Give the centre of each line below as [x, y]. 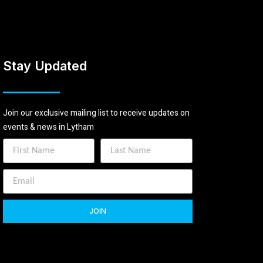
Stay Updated [45, 66]
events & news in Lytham [48, 127]
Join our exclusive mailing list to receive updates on [96, 113]
